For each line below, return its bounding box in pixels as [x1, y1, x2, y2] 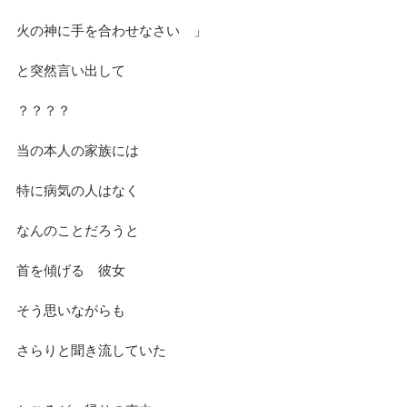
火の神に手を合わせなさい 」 [16, 22, 207, 38]
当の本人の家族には [16, 142, 139, 158]
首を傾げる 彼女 [16, 262, 125, 278]
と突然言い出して [16, 62, 125, 78]
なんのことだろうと [16, 222, 139, 238]
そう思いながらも [16, 302, 125, 318]
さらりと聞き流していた [16, 342, 166, 358]
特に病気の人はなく [16, 182, 139, 198]
